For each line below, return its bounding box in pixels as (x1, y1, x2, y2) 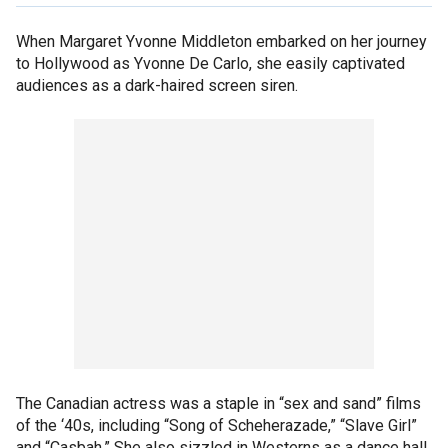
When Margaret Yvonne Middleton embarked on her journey (16, 31, 427, 51)
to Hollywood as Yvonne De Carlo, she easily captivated (16, 53, 405, 73)
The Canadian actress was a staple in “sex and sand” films (16, 393, 421, 413)
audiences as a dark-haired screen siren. (16, 75, 298, 95)
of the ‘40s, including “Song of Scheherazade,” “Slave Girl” (16, 415, 417, 435)
